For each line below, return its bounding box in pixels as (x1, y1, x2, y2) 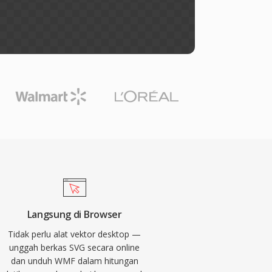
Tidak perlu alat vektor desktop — (8, 228, 141, 240)
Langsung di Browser (27, 208, 122, 221)
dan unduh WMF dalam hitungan (10, 255, 138, 267)
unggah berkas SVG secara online (9, 242, 140, 253)
